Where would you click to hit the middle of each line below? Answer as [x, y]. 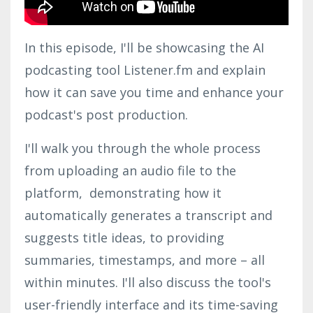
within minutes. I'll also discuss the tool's [148, 282]
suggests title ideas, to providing [124, 237]
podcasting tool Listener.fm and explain [145, 70]
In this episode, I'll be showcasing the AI [144, 47]
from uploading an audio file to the [130, 170]
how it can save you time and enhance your [154, 92]
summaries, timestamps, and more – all [145, 260]
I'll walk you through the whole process [143, 148]
